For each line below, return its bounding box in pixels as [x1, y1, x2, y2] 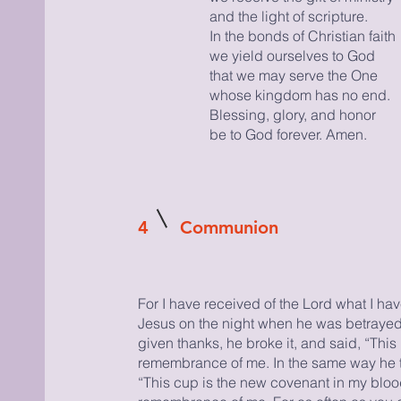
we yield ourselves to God [209, 47, 375, 64]
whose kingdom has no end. [209, 86, 390, 104]
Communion [179, 217, 278, 238]
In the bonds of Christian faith [209, 27, 396, 45]
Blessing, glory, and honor [209, 106, 376, 124]
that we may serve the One [209, 66, 378, 84]
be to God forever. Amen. [209, 125, 367, 143]
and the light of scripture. [209, 7, 368, 25]
